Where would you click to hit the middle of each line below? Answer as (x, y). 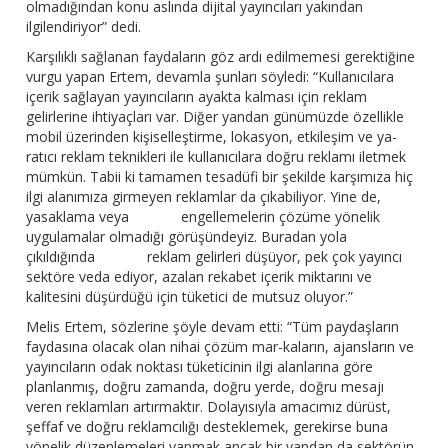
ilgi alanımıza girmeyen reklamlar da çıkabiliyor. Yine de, (204, 197)
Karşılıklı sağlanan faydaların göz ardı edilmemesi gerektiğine (221, 57)
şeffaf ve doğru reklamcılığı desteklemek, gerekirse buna (207, 427)
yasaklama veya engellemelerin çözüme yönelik (203, 217)
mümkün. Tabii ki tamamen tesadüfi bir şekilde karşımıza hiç (220, 177)
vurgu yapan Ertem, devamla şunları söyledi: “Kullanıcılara (210, 77)
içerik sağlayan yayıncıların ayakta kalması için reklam (197, 97)
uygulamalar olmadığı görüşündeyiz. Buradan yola (187, 237)
